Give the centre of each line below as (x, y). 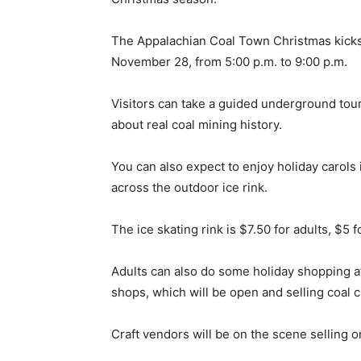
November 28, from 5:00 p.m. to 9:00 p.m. (229, 62)
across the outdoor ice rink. (189, 187)
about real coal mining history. (197, 124)
